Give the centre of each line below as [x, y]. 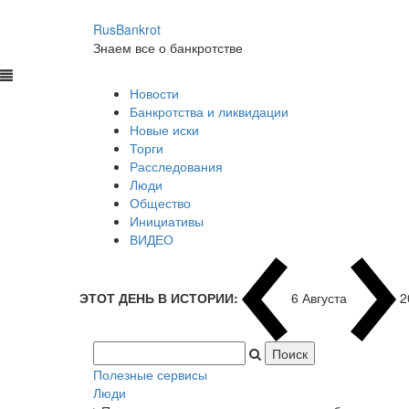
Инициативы [167, 221]
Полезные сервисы [150, 375]
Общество [160, 203]
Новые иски [164, 130]
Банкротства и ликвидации [209, 112]
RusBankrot [127, 30]
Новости [154, 94]
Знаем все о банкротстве [168, 48]
